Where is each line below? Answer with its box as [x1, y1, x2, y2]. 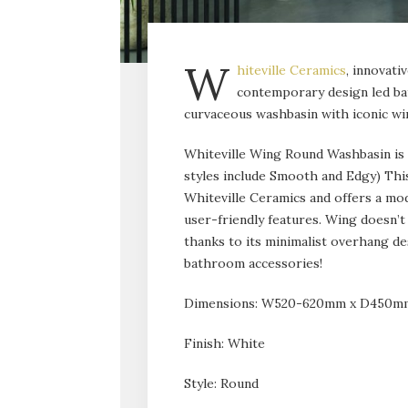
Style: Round [184, 374, 259, 392]
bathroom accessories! [184, 254, 322, 271]
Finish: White [184, 334, 265, 352]
